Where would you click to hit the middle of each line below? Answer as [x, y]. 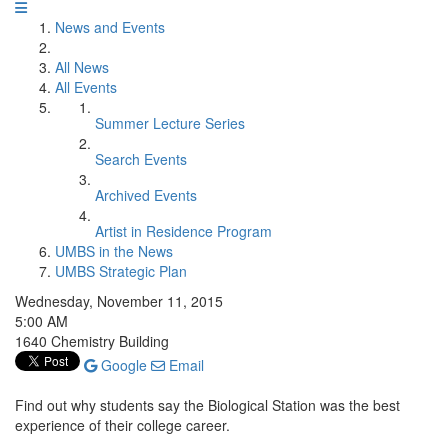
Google [122, 365]
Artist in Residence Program [183, 231]
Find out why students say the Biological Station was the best [207, 405]
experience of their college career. [122, 425]
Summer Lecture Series [170, 123]
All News [82, 67]
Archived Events [146, 195]
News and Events [110, 27]
